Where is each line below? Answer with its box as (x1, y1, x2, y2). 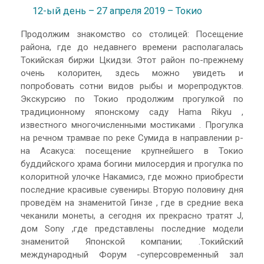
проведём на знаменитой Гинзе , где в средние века (21, 197, 243, 208)
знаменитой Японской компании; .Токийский (21, 236, 243, 247)
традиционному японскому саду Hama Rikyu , (21, 106, 243, 117)
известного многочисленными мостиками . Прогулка (21, 119, 243, 130)
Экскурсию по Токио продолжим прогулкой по (21, 93, 243, 104)
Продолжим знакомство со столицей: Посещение (21, 28, 243, 39)
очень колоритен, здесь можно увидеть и (21, 67, 243, 78)
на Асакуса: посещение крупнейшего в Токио (21, 145, 243, 156)
